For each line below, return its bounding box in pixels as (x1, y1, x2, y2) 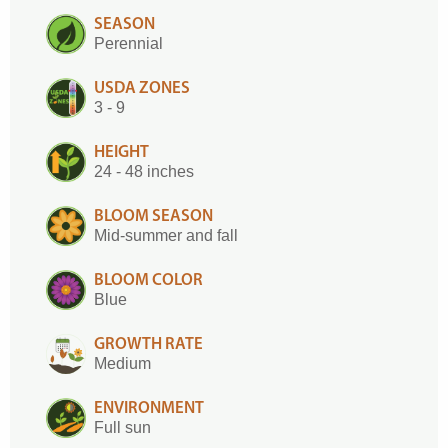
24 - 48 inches (94, 163, 194, 180)
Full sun (94, 419, 151, 436)
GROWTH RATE (94, 336, 203, 353)
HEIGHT (94, 144, 149, 161)
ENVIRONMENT (94, 400, 204, 417)
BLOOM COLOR (94, 272, 203, 289)
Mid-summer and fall (94, 227, 238, 244)
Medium (94, 355, 151, 372)
